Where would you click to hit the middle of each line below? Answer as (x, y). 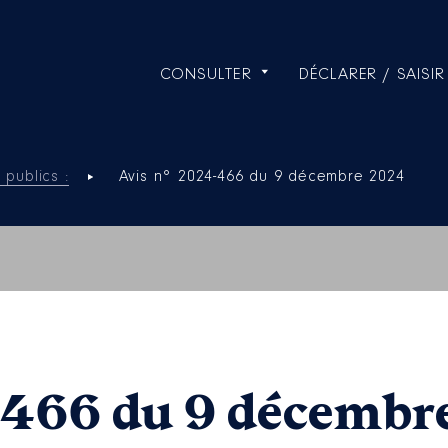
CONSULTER (205, 74)
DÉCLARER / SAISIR (371, 74)
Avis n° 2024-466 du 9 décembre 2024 (261, 177)
